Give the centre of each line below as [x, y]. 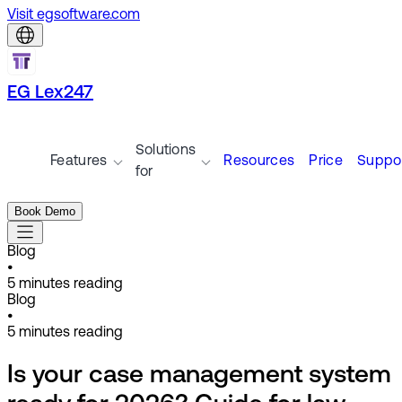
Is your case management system [199, 376]
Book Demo [45, 211]
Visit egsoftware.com [74, 15]
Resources [259, 162]
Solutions [166, 151]
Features [79, 162]
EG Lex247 [50, 93]
